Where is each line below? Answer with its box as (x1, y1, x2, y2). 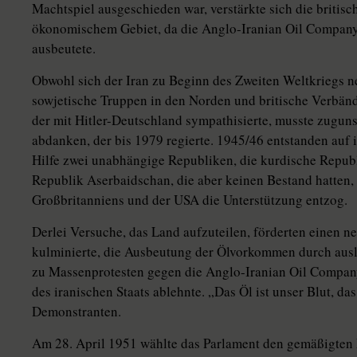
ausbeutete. (32, 39, 96, 57)
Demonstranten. (32, 302, 121, 320)
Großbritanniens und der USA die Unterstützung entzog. (32, 190, 347, 209)
